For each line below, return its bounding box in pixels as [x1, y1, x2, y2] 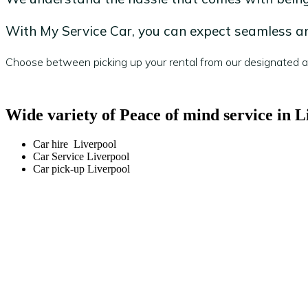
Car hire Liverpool [33, 138, 116, 151]
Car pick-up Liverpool [33, 163, 130, 175]
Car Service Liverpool [33, 151, 129, 163]
